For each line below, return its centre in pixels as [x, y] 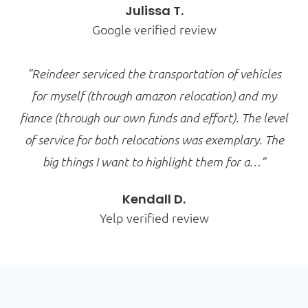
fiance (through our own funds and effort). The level [154, 117]
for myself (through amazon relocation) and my [154, 95]
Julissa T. [154, 10]
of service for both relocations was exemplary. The [154, 139]
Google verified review [154, 29]
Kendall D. [154, 199]
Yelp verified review [154, 217]
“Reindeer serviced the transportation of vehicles [154, 73]
